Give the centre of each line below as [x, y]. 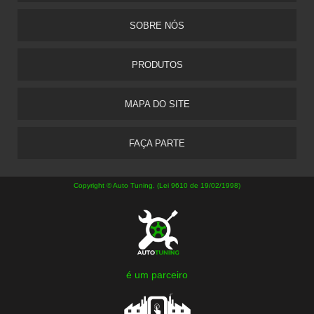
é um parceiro [157, 275]
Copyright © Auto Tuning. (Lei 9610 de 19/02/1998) [157, 186]
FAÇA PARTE [157, 144]
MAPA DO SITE [157, 104]
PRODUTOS [157, 65]
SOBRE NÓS [157, 26]
